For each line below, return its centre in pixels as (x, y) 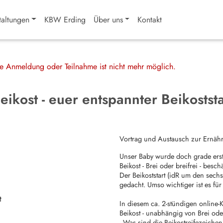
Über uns (108, 19)
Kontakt (150, 19)
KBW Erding (65, 19)
